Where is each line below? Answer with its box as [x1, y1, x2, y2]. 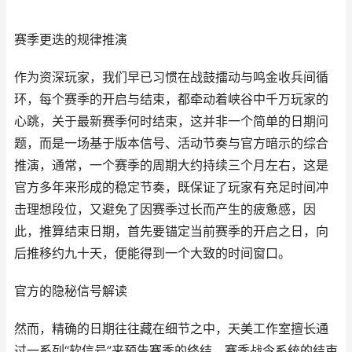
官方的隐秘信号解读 [14, 284, 127, 299]
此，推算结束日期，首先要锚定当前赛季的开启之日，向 [14, 224, 328, 239]
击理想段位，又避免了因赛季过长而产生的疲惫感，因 [14, 202, 316, 217]
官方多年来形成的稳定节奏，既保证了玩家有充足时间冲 [14, 180, 328, 195]
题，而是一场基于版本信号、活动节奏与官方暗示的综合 [14, 136, 328, 151]
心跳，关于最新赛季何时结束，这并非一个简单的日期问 [14, 114, 328, 129]
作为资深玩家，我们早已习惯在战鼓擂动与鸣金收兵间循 [14, 70, 328, 85]
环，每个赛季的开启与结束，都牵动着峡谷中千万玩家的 [14, 92, 328, 107]
